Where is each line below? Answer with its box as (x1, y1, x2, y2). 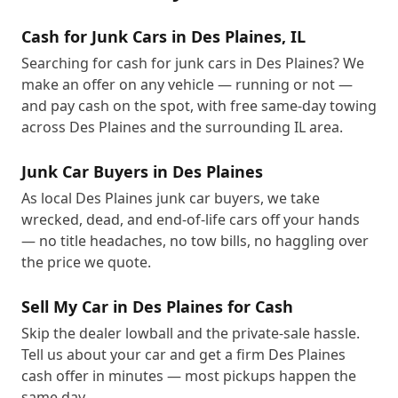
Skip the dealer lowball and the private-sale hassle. (21, 323, 360, 343)
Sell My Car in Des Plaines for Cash (21, 296, 293, 317)
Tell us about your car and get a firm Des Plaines (21, 345, 346, 364)
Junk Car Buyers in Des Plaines (21, 161, 263, 182)
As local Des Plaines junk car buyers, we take (21, 188, 320, 208)
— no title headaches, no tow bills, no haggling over (21, 231, 369, 251)
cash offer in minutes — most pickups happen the (21, 366, 356, 386)
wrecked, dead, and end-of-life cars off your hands (21, 210, 360, 229)
